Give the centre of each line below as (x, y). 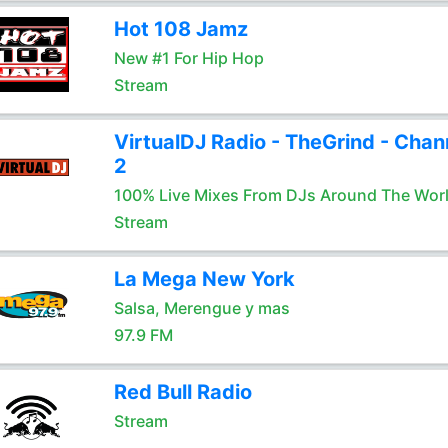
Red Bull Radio (182, 392)
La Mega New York (204, 279)
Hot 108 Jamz (180, 29)
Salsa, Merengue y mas (201, 308)
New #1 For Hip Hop (188, 58)
